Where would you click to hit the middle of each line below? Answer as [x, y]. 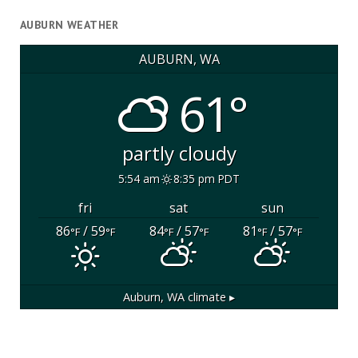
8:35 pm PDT [206, 178]
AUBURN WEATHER [69, 25]
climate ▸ [210, 297]
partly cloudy [179, 153]
